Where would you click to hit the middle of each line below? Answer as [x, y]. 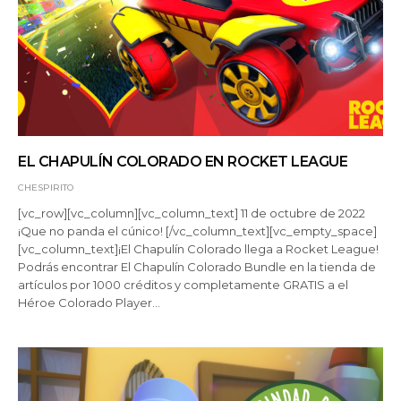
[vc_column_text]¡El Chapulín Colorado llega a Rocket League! [199, 249]
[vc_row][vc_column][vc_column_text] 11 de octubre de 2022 [192, 213]
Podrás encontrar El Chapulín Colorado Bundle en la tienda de [197, 267]
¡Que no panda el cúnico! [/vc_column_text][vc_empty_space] [198, 231]
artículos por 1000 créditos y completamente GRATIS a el [183, 285]
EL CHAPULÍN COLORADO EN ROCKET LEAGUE [183, 162]
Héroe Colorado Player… [90, 303]
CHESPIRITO [46, 188]
